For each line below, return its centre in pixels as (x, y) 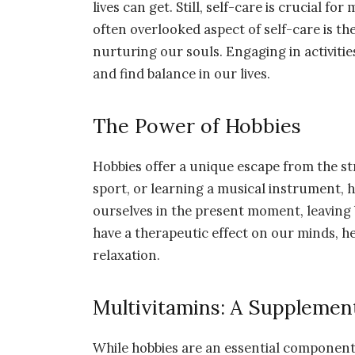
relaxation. (127, 256)
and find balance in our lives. (182, 73)
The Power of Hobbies (197, 126)
